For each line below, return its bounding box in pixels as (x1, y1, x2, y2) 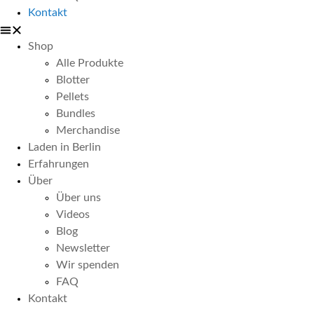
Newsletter (56, 243, 110, 254)
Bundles (56, 108, 95, 119)
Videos (56, 209, 90, 220)
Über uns (56, 192, 101, 203)
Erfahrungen (28, 158, 89, 170)
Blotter (56, 74, 90, 86)
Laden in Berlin (28, 142, 101, 153)
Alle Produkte (56, 57, 123, 69)
